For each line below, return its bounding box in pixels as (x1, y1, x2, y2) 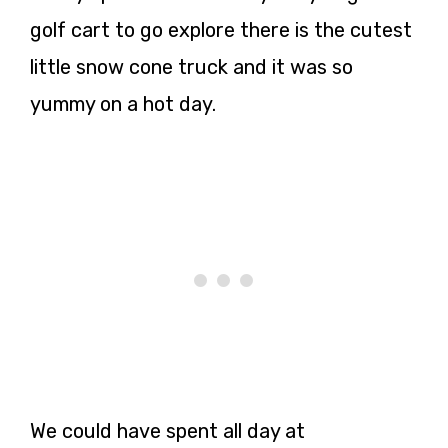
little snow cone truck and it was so (30, 54, 353, 79)
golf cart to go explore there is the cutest (30, 17, 412, 42)
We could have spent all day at (30, 418, 305, 443)
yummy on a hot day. (30, 91, 216, 116)
